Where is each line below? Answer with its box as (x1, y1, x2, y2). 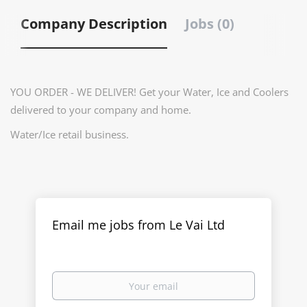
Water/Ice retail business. (10, 127, 129, 141)
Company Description (21, 14, 167, 33)
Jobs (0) (185, 14, 234, 33)
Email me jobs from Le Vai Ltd (52, 217, 225, 233)
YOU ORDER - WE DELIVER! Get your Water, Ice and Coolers (10, 85, 288, 99)
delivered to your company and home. (10, 103, 191, 116)
